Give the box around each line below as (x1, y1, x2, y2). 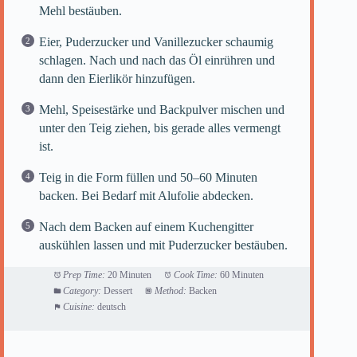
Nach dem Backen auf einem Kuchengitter (39, 220, 253, 234)
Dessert (103, 285, 132, 297)
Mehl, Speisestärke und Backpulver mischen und (39, 103, 284, 117)
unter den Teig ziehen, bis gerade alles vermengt (39, 121, 280, 135)
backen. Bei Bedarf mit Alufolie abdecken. (39, 189, 253, 203)
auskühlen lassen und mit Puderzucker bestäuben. (39, 238, 288, 253)
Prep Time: (62, 269, 105, 281)
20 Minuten (107, 269, 151, 281)
